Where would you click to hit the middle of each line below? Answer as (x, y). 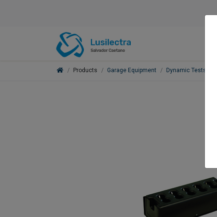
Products (85, 70)
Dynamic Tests (186, 70)
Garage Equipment (132, 70)
